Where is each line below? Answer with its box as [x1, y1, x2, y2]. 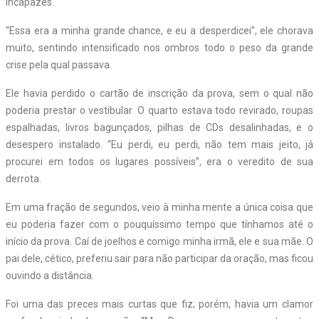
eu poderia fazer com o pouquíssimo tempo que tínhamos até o [6, 218, 313, 230]
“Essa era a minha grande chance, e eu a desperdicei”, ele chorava [6, 24, 313, 36]
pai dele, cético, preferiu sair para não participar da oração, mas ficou [6, 252, 313, 264]
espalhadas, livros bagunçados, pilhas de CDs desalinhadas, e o [6, 121, 313, 133]
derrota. [6, 172, 41, 184]
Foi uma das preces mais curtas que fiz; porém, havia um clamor [6, 298, 313, 310]
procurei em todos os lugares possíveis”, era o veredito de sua [6, 155, 313, 167]
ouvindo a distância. [6, 269, 94, 281]
